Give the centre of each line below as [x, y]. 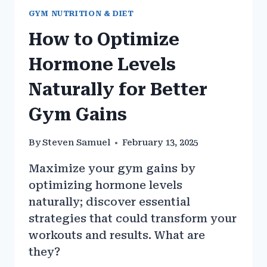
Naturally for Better [118, 89]
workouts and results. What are [117, 235]
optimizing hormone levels [105, 185]
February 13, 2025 [161, 143]
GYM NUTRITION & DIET [81, 14]
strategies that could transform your [133, 219]
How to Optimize [104, 39]
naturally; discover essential [109, 202]
